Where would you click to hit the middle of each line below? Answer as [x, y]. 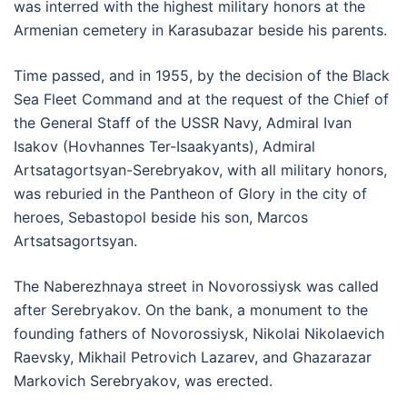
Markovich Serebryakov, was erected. [143, 381]
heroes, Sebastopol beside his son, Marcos [161, 218]
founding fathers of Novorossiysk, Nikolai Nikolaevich [199, 334]
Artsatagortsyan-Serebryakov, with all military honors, [200, 170]
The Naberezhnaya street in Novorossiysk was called [196, 287]
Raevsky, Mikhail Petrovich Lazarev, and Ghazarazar [193, 357]
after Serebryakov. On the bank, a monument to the [191, 310]
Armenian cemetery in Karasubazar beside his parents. [200, 30]
